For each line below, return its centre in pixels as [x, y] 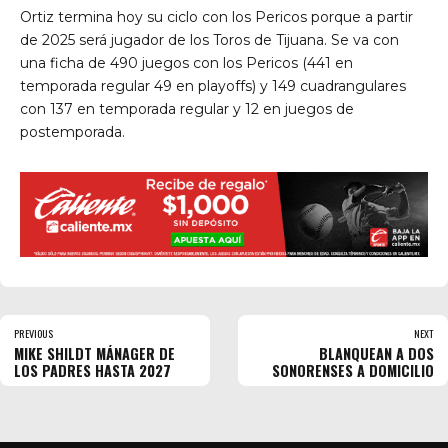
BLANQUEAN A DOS [376, 353]
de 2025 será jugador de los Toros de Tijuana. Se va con [209, 40]
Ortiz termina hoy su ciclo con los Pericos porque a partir [216, 17]
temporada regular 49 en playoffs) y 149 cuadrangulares [213, 86]
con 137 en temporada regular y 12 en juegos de [187, 109]
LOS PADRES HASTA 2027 [92, 370]
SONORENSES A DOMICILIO [353, 370]
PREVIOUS [33, 333]
